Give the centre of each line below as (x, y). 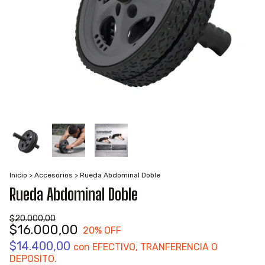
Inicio (18, 175)
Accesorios (54, 175)
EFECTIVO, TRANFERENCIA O (155, 247)
